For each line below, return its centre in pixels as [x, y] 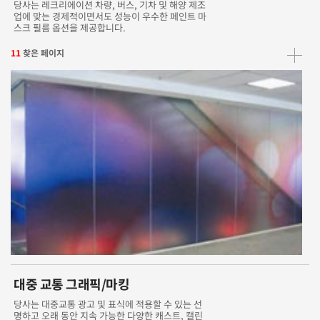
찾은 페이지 [44, 52]
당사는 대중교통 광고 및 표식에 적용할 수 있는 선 [108, 304]
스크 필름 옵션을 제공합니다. [70, 27]
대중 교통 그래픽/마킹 [72, 284]
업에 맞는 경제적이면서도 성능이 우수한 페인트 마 [110, 16]
